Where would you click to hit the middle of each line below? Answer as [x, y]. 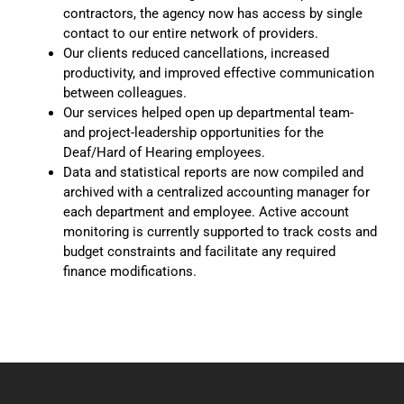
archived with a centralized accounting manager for [216, 192]
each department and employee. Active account [206, 211]
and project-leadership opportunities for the [193, 132]
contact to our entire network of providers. [191, 33]
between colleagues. [125, 92]
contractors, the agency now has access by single [213, 13]
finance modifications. [130, 271]
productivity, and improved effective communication [219, 73]
